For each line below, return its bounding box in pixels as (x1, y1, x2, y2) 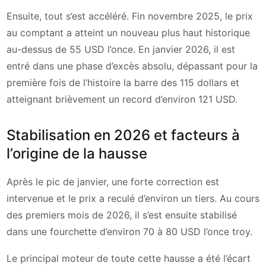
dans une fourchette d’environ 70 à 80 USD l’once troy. (7, 225, 252, 237)
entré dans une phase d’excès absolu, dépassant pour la (7, 60, 258, 72)
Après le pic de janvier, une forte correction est (7, 175, 219, 188)
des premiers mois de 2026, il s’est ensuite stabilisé (7, 208, 237, 221)
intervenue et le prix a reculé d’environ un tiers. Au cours (7, 192, 259, 204)
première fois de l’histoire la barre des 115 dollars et (7, 77, 239, 89)
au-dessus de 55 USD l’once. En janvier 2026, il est (7, 43, 235, 56)
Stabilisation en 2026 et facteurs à (7, 126, 240, 144)
